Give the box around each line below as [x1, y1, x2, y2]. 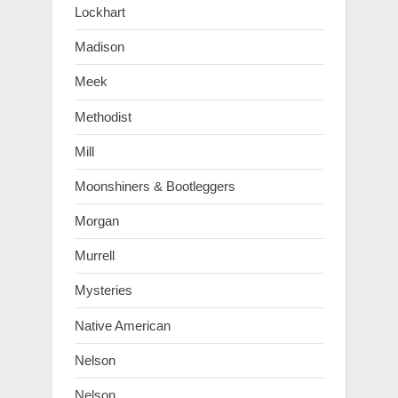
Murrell [75, 248, 115, 264]
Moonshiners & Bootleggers [75, 178, 235, 194]
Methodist [75, 108, 131, 124]
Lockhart [75, 4, 125, 20]
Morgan [75, 213, 119, 229]
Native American [75, 317, 171, 333]
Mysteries [75, 283, 132, 298]
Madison [75, 39, 124, 55]
